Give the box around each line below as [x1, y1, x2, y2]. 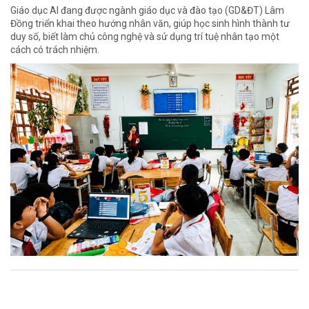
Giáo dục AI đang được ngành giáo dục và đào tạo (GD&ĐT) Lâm [10, 5, 284, 17]
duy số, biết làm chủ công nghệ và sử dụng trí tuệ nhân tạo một [10, 31, 279, 43]
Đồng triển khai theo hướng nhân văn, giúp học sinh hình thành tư [10, 18, 290, 30]
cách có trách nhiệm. [10, 44, 99, 56]
